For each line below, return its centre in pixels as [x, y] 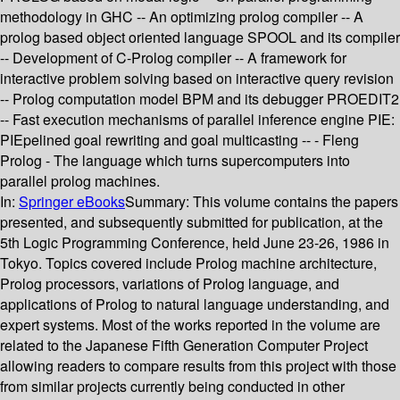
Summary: [159, 202]
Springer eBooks [72, 202]
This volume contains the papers [296, 202]
